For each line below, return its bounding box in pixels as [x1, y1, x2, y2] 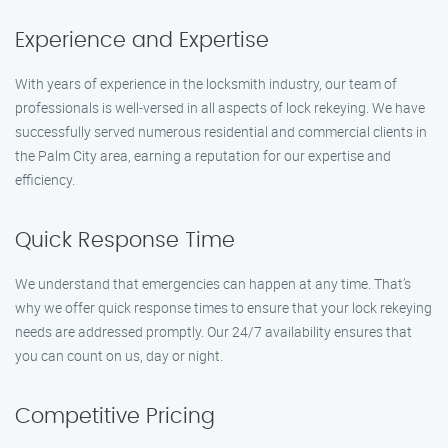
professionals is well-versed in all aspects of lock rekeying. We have [15, 98, 425, 117]
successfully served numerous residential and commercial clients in [15, 122, 427, 141]
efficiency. [15, 170, 75, 189]
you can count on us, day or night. [15, 346, 223, 365]
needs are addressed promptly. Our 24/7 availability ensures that [15, 322, 412, 341]
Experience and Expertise [15, 30, 269, 51]
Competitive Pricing [15, 406, 215, 427]
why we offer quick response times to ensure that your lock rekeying [15, 298, 432, 317]
